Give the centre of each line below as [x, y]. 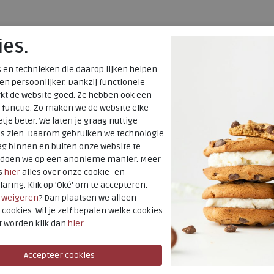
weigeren [20, 198]
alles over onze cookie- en [72, 172]
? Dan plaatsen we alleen [87, 198]
